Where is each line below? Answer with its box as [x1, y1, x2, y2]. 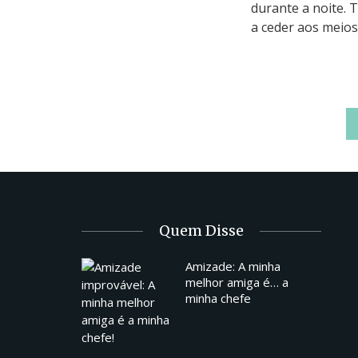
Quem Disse [159, 221, 244, 240]
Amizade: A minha [185, 257, 280, 274]
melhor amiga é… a [185, 273, 288, 290]
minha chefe [185, 289, 251, 306]
